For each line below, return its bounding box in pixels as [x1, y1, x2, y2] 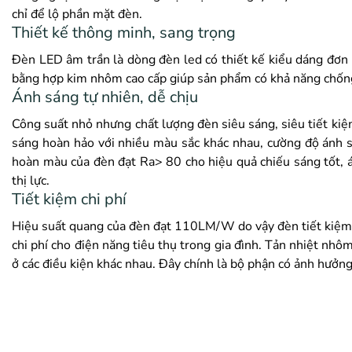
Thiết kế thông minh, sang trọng [12, 22, 236, 44]
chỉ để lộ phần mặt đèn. [12, 5, 142, 24]
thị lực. [12, 172, 49, 190]
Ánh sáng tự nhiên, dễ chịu [12, 86, 198, 108]
